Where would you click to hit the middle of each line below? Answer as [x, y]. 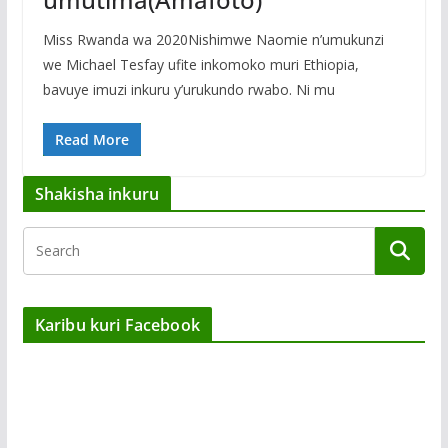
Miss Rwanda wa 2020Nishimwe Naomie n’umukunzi [213, 40]
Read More [91, 140]
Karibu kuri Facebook [117, 325]
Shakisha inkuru [97, 194]
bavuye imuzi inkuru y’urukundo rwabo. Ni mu [188, 90]
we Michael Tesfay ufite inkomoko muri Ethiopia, [200, 65]
